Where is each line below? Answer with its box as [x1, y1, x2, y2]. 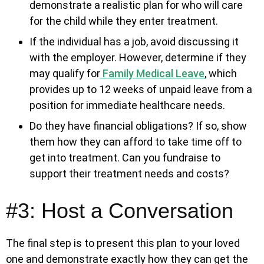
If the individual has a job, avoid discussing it [29, 35, 239, 48]
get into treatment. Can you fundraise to [29, 151, 220, 164]
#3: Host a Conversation [6, 199, 233, 223]
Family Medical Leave [100, 67, 204, 80]
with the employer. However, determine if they [29, 51, 246, 64]
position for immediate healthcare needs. [29, 99, 225, 111]
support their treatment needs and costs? [29, 167, 229, 180]
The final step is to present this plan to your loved [6, 237, 240, 249]
